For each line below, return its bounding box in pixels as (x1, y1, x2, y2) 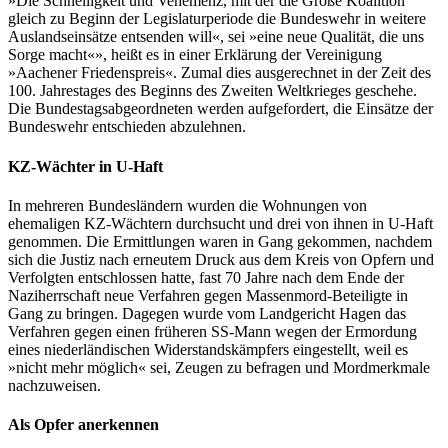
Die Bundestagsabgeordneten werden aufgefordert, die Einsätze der (8, 100, 433, 118)
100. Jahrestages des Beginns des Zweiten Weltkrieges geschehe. (8, 82, 417, 100)
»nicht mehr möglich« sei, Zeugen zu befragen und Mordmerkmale (8, 358, 430, 376)
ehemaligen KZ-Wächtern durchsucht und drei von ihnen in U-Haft (8, 214, 433, 232)
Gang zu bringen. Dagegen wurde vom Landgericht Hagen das (8, 304, 406, 322)
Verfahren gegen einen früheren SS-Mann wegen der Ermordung (8, 322, 417, 340)
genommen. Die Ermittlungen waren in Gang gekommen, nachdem (8, 232, 432, 250)
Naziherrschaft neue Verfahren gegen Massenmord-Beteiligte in (8, 286, 408, 304)
